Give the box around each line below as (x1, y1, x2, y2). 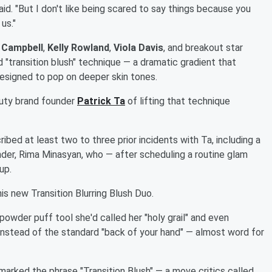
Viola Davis (114, 41, 163, 53)
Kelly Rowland (47, 41, 109, 53)
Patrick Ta (77, 95, 125, 107)
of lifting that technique (127, 95, 230, 107)
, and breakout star (163, 41, 243, 53)
